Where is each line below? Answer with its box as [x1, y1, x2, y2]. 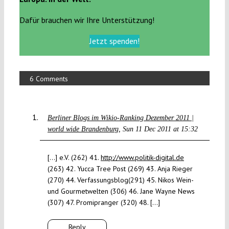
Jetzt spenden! [89, 36, 140, 47]
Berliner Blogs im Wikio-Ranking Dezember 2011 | [47, 114, 194, 122]
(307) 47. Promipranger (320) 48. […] [47, 198, 160, 208]
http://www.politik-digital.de [100, 153, 184, 163]
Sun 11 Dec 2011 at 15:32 [122, 125, 198, 133]
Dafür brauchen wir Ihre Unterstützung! [19, 15, 154, 26]
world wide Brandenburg [47, 125, 119, 133]
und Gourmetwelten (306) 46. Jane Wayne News [47, 187, 195, 196]
